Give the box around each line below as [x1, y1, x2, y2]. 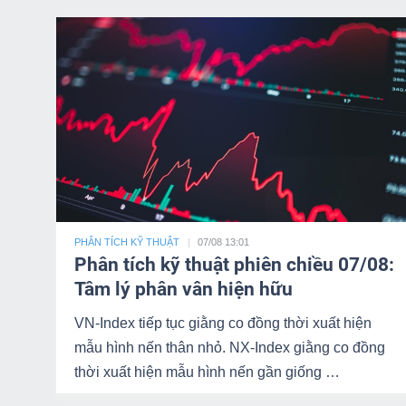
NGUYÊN [36, 6, 90, 22]
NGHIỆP [36, 193, 84, 208]
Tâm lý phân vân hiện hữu [74, 278, 293, 300]
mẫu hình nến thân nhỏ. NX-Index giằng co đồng [74, 340, 385, 355]
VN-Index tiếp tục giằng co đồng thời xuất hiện [74, 315, 372, 331]
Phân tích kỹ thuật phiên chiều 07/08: [74, 254, 394, 275]
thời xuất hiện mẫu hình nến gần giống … [74, 364, 340, 380]
